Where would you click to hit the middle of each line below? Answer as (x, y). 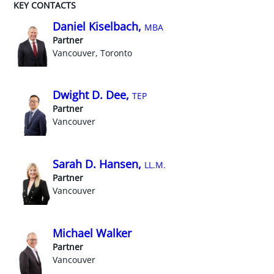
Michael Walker (92, 233)
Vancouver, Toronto (93, 53)
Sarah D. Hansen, (99, 164)
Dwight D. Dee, (93, 95)
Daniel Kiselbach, (99, 26)
